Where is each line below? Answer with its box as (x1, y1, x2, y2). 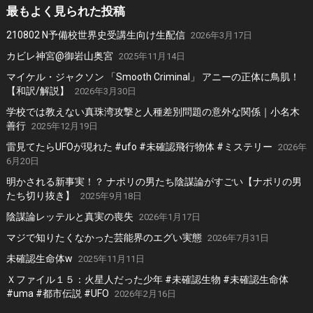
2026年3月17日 (190, 30, 252, 41)
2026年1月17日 (138, 212, 201, 223)
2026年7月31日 (207, 233, 269, 244)
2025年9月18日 (80, 191, 142, 202)
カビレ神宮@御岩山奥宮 (6, 50, 113, 62)
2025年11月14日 (118, 51, 185, 62)
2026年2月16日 (114, 289, 176, 300)
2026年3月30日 (74, 86, 136, 97)
